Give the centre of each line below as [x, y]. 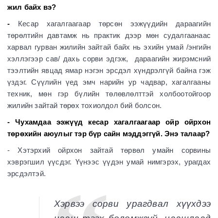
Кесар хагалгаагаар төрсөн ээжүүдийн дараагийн [114, 24]
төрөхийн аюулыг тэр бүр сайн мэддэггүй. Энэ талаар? [109, 134]
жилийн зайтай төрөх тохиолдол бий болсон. [85, 105]
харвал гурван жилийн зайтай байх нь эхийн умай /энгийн [109, 47]
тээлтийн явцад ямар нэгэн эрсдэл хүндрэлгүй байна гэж [109, 70]
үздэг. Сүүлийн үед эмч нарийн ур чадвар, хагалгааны [109, 82]
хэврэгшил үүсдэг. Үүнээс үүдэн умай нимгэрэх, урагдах [109, 162]
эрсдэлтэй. [27, 173]
